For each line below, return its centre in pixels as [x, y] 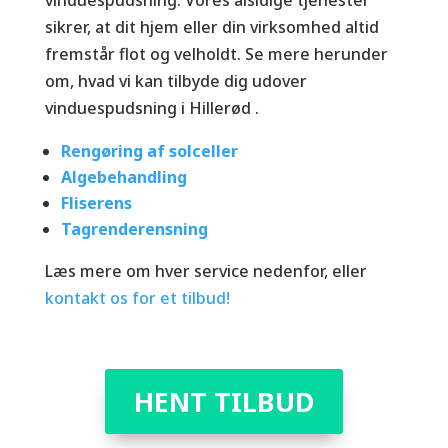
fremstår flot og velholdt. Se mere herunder [216, 53]
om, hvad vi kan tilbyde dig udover [175, 80]
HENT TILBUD [223, 401]
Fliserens [96, 202]
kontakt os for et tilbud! [137, 297]
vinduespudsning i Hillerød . [151, 107]
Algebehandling [123, 176]
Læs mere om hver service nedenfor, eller [205, 270]
